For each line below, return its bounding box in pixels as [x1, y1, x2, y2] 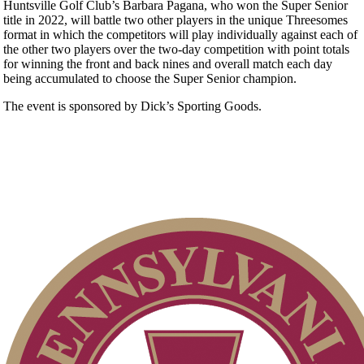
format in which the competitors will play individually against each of [3, 27, 357, 41]
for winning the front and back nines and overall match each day [3, 56, 332, 71]
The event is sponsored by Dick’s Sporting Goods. [3, 98, 268, 113]
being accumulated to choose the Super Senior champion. [3, 71, 297, 85]
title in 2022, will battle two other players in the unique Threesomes [3, 12, 348, 27]
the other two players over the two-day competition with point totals [3, 41, 349, 56]
